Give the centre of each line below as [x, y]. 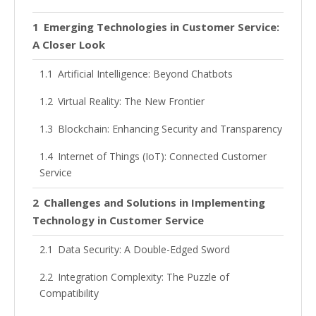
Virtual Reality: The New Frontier [131, 102]
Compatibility [69, 293]
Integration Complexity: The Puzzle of [143, 277]
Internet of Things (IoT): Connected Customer [162, 157]
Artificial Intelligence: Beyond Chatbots [145, 74]
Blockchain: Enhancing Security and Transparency [170, 129]
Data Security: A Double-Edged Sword [144, 250]
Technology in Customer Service [118, 220]
